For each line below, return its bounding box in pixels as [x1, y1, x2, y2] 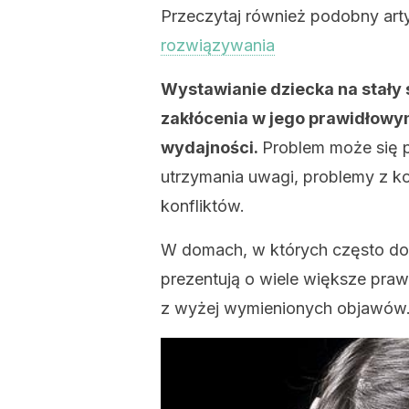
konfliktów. [161, 196, 245, 215]
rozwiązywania [161, 36, 275, 55]
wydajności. [161, 138, 262, 157]
